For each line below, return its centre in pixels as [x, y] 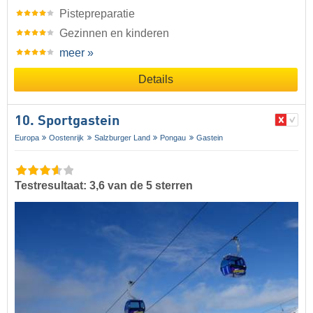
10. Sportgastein [67, 121]
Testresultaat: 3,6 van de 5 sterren [104, 185]
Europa [27, 137]
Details [156, 79]
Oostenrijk [67, 137]
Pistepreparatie [97, 13]
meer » [77, 52]
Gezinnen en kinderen [114, 33]
